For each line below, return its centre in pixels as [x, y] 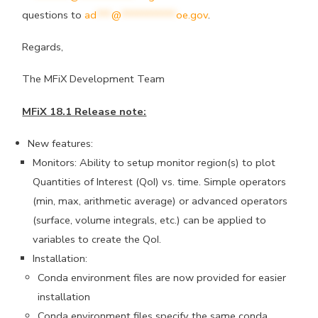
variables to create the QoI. [97, 239]
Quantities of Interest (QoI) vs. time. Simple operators [159, 181]
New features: [60, 143]
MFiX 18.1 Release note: [84, 111]
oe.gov [192, 15]
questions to [54, 15]
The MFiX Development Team [94, 79]
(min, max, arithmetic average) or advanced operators [160, 201]
